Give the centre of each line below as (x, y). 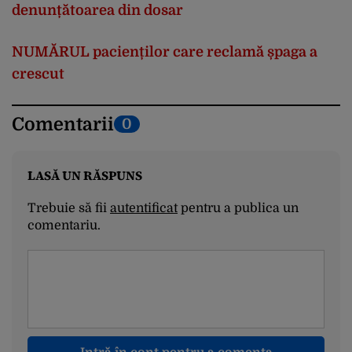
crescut (38, 73)
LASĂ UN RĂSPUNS (85, 175)
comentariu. (64, 225)
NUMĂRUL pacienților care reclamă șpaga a (165, 51)
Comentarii (63, 124)
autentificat (144, 208)
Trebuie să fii (69, 208)
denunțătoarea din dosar (97, 10)
